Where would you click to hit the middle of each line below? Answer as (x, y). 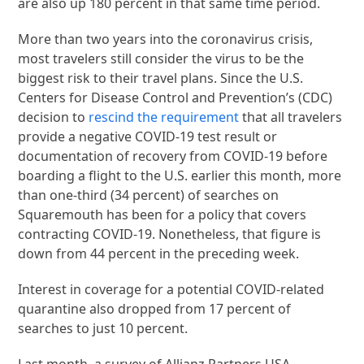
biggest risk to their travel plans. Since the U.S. (161, 78)
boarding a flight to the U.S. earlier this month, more (180, 175)
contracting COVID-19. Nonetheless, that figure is (170, 234)
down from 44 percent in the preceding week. (159, 253)
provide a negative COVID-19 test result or (148, 136)
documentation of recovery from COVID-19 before (173, 156)
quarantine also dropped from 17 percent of (155, 308)
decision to (54, 117)
